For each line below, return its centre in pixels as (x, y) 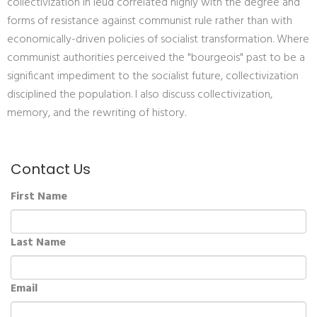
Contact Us (51, 169)
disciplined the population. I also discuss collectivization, (140, 95)
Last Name (38, 243)
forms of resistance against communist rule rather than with (150, 21)
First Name (39, 197)
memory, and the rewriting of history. (97, 113)
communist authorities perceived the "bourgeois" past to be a (156, 58)
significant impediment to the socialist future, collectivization (153, 76)
